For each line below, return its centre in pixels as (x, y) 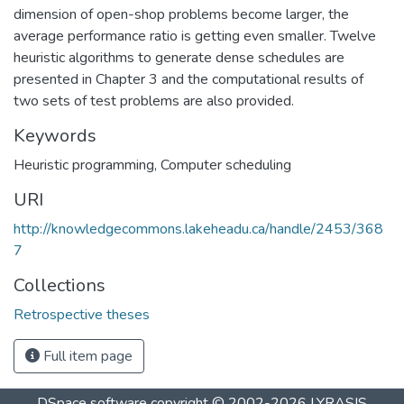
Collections (60, 285)
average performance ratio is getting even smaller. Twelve (195, 36)
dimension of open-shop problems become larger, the (181, 14)
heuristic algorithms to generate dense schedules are (179, 57)
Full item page (86, 356)
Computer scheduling (226, 165)
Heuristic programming (84, 165)
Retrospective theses (82, 314)
